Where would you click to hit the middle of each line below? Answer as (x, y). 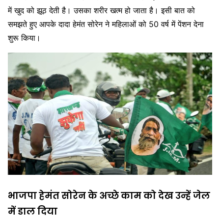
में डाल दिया (33, 211)
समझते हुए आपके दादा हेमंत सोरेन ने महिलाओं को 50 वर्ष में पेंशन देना (106, 24)
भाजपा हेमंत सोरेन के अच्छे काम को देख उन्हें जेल (109, 195)
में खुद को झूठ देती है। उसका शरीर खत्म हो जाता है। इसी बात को (101, 10)
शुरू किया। (24, 38)
